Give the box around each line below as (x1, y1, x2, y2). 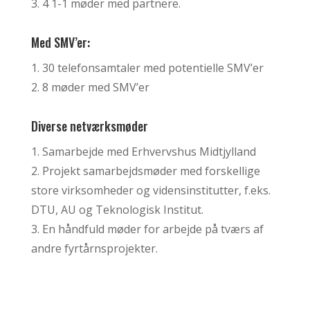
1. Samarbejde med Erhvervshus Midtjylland (30, 143, 256, 159)
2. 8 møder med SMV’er (30, 79, 149, 95)
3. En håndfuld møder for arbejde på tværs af (30, 221, 264, 237)
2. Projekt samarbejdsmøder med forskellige (30, 163, 260, 179)
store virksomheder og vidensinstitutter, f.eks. (30, 182, 271, 198)
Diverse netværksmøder (30, 116, 148, 135)
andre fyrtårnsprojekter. (30, 240, 158, 256)
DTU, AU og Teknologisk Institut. (30, 201, 203, 217)
